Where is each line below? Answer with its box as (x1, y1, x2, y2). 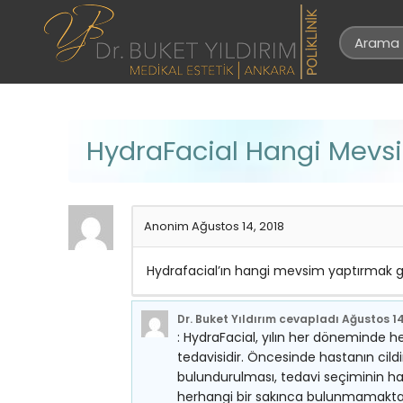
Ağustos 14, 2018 (192, 218, 284, 235)
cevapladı (276, 311, 342, 327)
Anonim (144, 218, 192, 235)
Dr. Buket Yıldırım (177, 311, 276, 327)
